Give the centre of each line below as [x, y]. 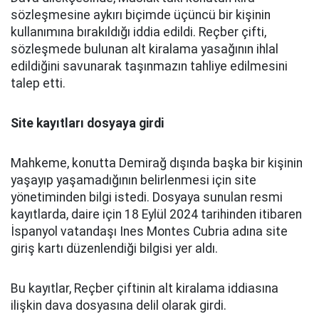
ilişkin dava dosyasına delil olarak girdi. [119, 306]
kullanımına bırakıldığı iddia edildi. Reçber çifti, [138, 32]
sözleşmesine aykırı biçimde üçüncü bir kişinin [141, 15]
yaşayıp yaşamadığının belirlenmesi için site [134, 181]
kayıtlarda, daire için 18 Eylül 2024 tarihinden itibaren [156, 215]
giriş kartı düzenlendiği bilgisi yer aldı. [114, 249]
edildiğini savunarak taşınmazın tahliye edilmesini [149, 67]
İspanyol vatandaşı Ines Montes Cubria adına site [149, 232]
